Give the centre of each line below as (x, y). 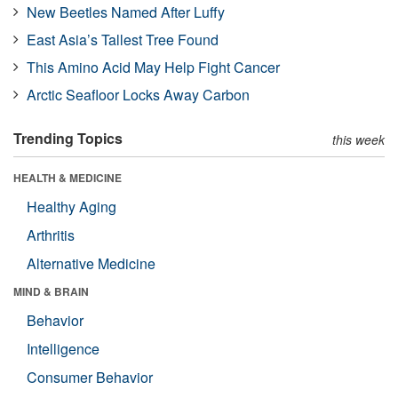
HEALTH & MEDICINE (68, 177)
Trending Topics (68, 138)
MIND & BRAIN (51, 291)
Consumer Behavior (90, 377)
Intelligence (63, 348)
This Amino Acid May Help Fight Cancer (153, 67)
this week (358, 139)
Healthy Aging (72, 206)
